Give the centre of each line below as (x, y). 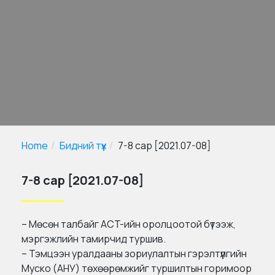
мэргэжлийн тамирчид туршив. (94, 239)
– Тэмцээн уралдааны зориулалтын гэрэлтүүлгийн (134, 254)
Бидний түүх (83, 146)
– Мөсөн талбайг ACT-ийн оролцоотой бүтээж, (129, 224)
